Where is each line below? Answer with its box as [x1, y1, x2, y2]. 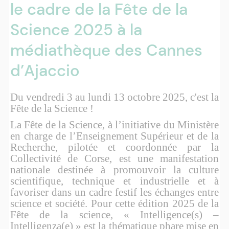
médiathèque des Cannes [10, 40, 202, 61]
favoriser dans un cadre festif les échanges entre [10, 186, 219, 198]
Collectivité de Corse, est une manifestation [10, 152, 219, 165]
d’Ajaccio [10, 60, 80, 81]
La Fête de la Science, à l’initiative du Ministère [10, 119, 219, 131]
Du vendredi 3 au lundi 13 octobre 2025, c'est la [10, 91, 219, 103]
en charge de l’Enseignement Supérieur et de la [10, 130, 219, 142]
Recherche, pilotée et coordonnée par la [10, 141, 219, 153]
